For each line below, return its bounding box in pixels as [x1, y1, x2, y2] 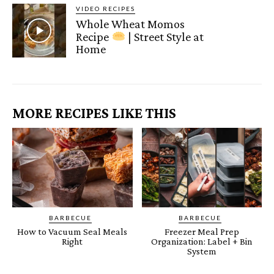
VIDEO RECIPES [76, 4, 136, 12]
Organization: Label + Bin [150, 235, 253, 246]
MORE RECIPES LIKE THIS [12, 104, 176, 121]
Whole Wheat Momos [76, 17, 185, 31]
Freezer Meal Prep [164, 226, 239, 237]
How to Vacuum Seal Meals [17, 226, 128, 237]
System [187, 245, 217, 256]
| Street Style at [125, 29, 204, 43]
